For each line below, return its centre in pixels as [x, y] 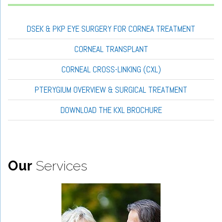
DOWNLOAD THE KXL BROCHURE [111, 110]
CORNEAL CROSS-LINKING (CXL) [111, 70]
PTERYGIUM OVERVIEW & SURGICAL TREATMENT [111, 90]
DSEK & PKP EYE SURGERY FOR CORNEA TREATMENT [111, 29]
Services [60, 166]
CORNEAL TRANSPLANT [111, 49]
